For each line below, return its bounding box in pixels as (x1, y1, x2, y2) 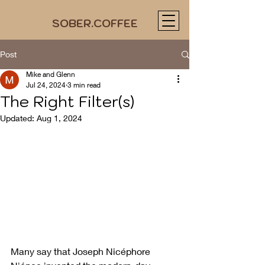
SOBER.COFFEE (51, 17, 138, 30)
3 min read (67, 80, 101, 89)
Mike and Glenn (26, 70, 75, 79)
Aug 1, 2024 (37, 113, 82, 123)
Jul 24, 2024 (26, 80, 66, 89)
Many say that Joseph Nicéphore (11, 245, 153, 257)
